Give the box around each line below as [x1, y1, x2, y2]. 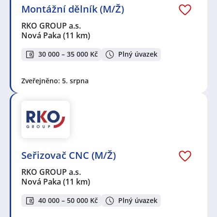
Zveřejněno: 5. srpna [21, 76, 89, 85]
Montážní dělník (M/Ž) [21, 2, 124, 16]
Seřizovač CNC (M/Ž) [21, 148, 116, 162]
